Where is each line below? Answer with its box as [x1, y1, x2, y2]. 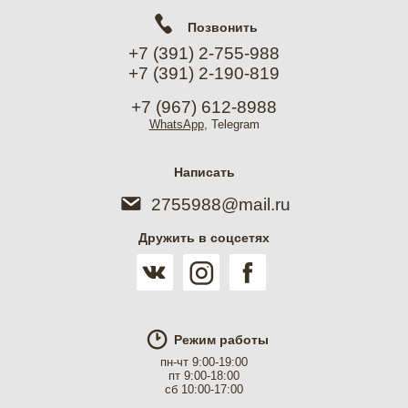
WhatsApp [148, 117, 204, 131]
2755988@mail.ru [151, 195, 291, 215]
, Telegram [203, 117, 260, 131]
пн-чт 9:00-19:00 [160, 354, 248, 369]
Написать [173, 165, 235, 179]
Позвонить [184, 21, 258, 36]
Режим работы [173, 332, 269, 347]
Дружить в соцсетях [138, 231, 270, 246]
